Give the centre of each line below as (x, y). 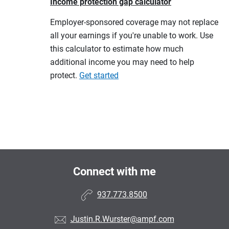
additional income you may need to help (122, 62)
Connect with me (114, 171)
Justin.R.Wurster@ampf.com (122, 219)
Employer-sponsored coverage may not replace (134, 22)
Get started (99, 75)
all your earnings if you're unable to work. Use (132, 36)
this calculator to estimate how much (117, 49)
